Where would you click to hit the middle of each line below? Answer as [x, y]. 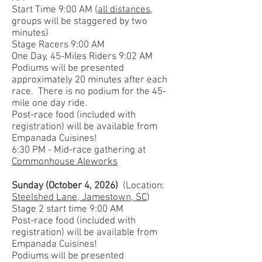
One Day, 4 [34, 56]
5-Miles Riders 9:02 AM [104, 56]
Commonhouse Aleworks [65, 162]
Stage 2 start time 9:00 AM [69, 209]
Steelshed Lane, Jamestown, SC [79, 197]
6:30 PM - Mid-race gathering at [79, 150]
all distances [124, 10]
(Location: [145, 186]
